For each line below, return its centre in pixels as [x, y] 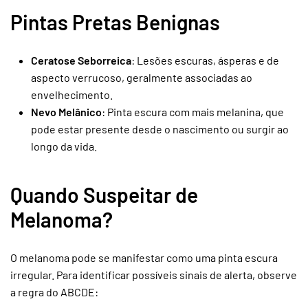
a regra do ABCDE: [54, 292]
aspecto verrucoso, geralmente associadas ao [142, 77]
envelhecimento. [72, 95]
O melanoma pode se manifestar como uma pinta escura [144, 257]
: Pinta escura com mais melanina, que [193, 112]
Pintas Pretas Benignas [115, 22]
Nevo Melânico [66, 112]
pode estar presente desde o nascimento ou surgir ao [160, 129]
